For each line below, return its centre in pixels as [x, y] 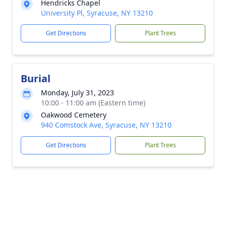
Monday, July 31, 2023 [77, 93]
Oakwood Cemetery [74, 115]
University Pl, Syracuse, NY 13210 [97, 13]
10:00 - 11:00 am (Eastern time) [93, 103]
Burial [36, 78]
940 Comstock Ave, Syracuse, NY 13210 [106, 125]
